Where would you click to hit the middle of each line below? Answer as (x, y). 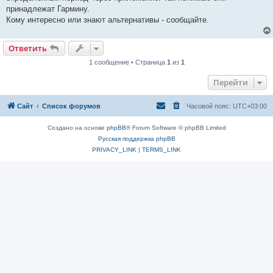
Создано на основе (77, 128)
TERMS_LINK (161, 150)
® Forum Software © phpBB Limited (176, 128)
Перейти (231, 83)
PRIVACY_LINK (114, 150)
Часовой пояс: (210, 106)
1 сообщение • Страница (128, 62)
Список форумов (71, 106)
